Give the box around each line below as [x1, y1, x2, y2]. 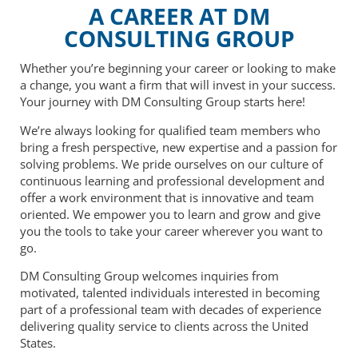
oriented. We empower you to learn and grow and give [20, 205, 320, 222]
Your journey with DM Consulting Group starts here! [20, 93, 305, 110]
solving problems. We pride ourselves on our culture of [20, 155, 323, 172]
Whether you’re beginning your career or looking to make [20, 60, 336, 77]
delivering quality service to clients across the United [20, 318, 308, 335]
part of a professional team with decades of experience [20, 301, 321, 318]
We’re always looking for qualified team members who [20, 121, 320, 138]
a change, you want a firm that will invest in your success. [20, 77, 336, 93]
